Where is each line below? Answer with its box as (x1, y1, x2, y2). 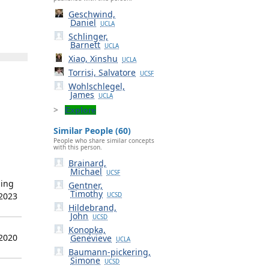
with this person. (53, 143, 102, 152)
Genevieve (70, 232, 112, 244)
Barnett (70, 38, 100, 50)
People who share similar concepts (53, 136, 154, 145)
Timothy (70, 188, 103, 200)
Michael (70, 166, 102, 178)
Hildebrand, (68, 202, 117, 214)
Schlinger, (68, 30, 109, 42)
